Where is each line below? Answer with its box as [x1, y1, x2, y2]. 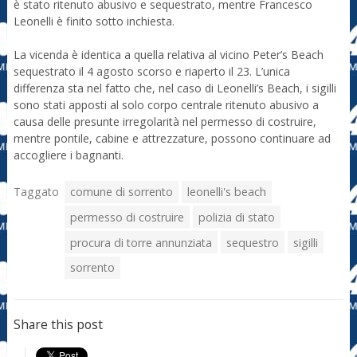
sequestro [226, 234, 279, 250]
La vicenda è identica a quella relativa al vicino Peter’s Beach [13, 47, 324, 63]
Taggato [13, 184, 59, 200]
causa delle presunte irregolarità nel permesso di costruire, [13, 114, 316, 130]
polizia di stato [198, 209, 275, 225]
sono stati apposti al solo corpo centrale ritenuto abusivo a [13, 97, 319, 113]
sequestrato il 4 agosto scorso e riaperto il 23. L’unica [13, 64, 290, 80]
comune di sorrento [70, 184, 174, 200]
